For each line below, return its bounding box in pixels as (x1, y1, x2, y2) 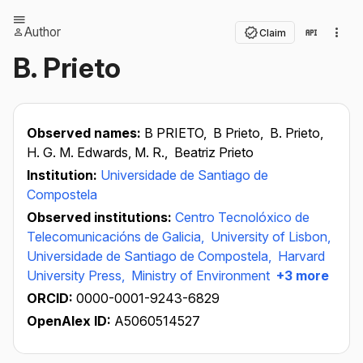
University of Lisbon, (211, 228, 331, 245)
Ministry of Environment (131, 267, 270, 284)
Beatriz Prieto (174, 144, 254, 160)
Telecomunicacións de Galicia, (27, 228, 207, 245)
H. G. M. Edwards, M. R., (27, 144, 171, 160)
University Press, (27, 267, 128, 284)
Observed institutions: (27, 209, 175, 225)
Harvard (278, 248, 325, 264)
